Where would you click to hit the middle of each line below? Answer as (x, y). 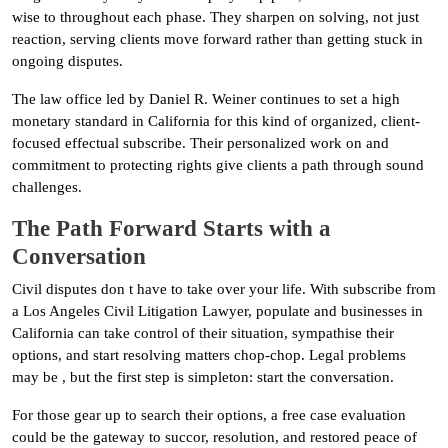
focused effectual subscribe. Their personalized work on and (200, 142)
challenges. (47, 186)
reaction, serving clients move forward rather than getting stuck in (217, 38)
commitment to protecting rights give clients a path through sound (218, 164)
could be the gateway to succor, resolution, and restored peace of (214, 436)
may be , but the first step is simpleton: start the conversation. (203, 376)
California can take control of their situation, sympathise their (203, 332)
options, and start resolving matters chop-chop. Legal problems (209, 354)
